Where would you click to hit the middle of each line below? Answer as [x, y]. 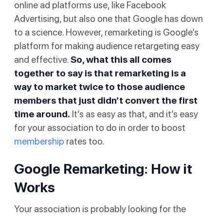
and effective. [42, 59]
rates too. [84, 141]
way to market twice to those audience [99, 87]
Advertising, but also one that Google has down [108, 18]
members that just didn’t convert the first [106, 100]
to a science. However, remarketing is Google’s [106, 32]
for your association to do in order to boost [100, 127]
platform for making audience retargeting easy [107, 46]
